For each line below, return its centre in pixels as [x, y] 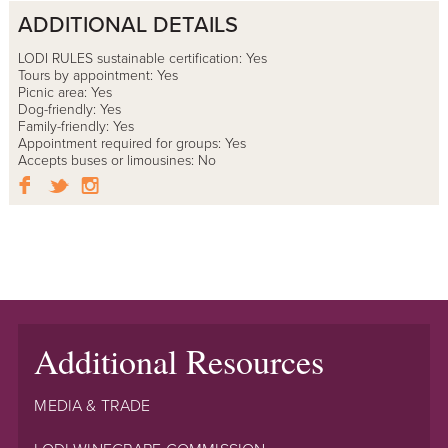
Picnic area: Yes [64, 92]
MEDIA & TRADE [92, 405]
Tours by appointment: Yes [97, 75]
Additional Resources [179, 360]
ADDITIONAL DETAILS [127, 24]
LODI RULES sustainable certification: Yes [142, 58]
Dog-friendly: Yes [69, 109]
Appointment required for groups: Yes [131, 143]
